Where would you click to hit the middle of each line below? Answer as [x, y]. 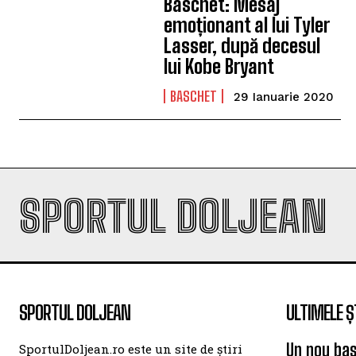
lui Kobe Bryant [219, 66]
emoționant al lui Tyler [247, 25]
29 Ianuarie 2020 [284, 97]
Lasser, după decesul [242, 46]
